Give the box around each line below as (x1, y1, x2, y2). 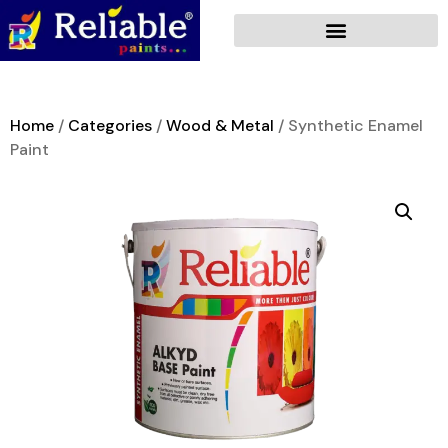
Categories (68, 114, 152, 136)
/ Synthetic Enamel (274, 114, 423, 136)
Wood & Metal (166, 114, 274, 136)
